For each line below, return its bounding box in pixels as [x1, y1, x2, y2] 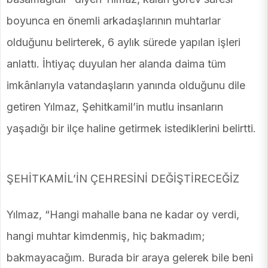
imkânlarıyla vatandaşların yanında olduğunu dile [7, 79, 245, 92]
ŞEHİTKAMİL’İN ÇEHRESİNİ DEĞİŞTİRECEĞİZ [7, 172, 239, 185]
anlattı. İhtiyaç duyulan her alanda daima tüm [7, 57, 226, 71]
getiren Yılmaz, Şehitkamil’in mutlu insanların [7, 100, 223, 114]
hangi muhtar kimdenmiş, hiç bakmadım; [7, 230, 205, 243]
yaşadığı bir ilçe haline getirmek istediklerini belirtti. [7, 122, 256, 135]
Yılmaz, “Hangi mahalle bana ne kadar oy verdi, [7, 208, 239, 221]
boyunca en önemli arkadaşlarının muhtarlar [7, 14, 221, 28]
